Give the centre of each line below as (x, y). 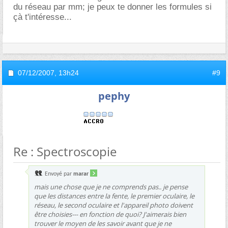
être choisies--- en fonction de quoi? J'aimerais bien (110, 214)
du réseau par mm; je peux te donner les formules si (112, 7)
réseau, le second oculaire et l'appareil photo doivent (113, 205)
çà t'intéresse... (42, 17)
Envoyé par (58, 174)
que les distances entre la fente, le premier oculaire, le (114, 196)
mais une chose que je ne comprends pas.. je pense (111, 187)
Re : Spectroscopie (65, 151)
